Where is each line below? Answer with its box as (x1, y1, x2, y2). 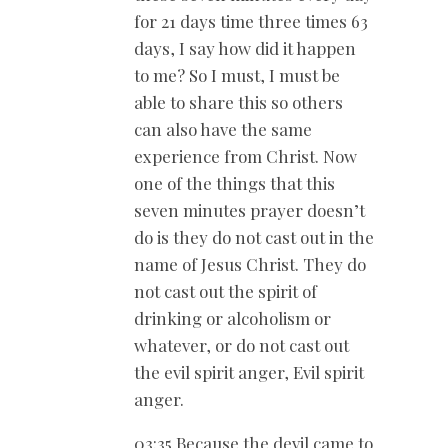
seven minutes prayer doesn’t (134, 198, 365, 221)
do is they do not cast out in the (134, 225, 374, 248)
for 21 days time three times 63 (134, 9, 368, 32)
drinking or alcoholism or (134, 306, 331, 329)
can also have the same (134, 117, 312, 140)
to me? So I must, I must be (134, 63, 340, 86)
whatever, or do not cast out (134, 333, 349, 356)
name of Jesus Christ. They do (134, 252, 366, 275)
